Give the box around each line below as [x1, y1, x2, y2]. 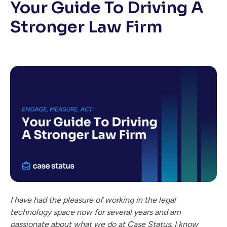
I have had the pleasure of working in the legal [10, 195, 176, 205]
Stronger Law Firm [10, 17, 163, 37]
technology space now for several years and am [10, 207, 181, 217]
